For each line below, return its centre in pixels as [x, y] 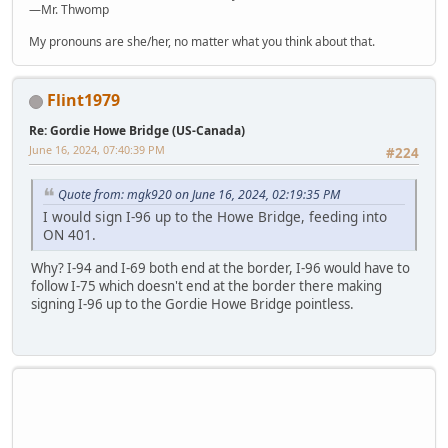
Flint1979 [83, 100]
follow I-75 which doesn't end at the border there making [206, 286]
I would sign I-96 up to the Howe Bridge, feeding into [215, 217]
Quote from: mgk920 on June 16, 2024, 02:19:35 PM [199, 194]
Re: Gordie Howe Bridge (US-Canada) [137, 131]
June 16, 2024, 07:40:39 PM [97, 150]
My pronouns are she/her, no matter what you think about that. [202, 42]
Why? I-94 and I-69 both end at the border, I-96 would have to [220, 268]
